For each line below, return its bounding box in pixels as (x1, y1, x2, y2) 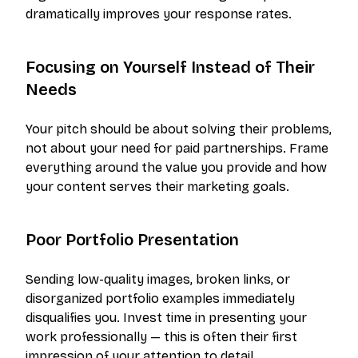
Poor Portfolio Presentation (26, 230, 239, 250)
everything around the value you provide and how (26, 160, 327, 176)
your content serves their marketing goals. (26, 179, 289, 195)
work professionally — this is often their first (26, 329, 297, 345)
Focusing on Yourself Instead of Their (26, 58, 315, 78)
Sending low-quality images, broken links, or (26, 272, 290, 288)
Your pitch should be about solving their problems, (26, 121, 332, 137)
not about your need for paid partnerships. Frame (26, 141, 328, 157)
